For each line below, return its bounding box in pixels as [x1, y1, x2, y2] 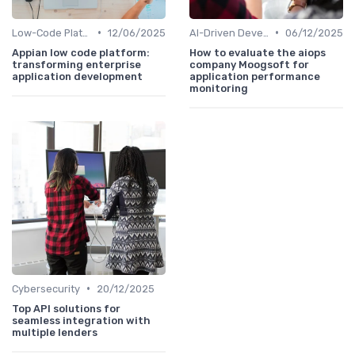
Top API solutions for [12, 302, 120, 315]
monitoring [189, 82, 248, 94]
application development [12, 70, 143, 82]
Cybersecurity [12, 282, 80, 295]
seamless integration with [12, 314, 151, 326]
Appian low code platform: [12, 46, 150, 59]
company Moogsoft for [189, 58, 309, 71]
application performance [189, 70, 320, 82]
